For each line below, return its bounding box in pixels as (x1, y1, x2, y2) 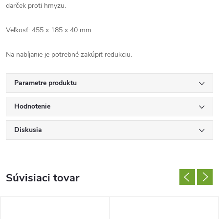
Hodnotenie (14, 102, 50, 111)
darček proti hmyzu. (6, 1, 66, 10)
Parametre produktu (14, 78, 77, 88)
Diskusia (14, 125, 42, 134)
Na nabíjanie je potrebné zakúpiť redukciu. (6, 50, 132, 59)
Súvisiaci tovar (6, 171, 79, 185)
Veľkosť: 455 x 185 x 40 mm (6, 25, 91, 35)
